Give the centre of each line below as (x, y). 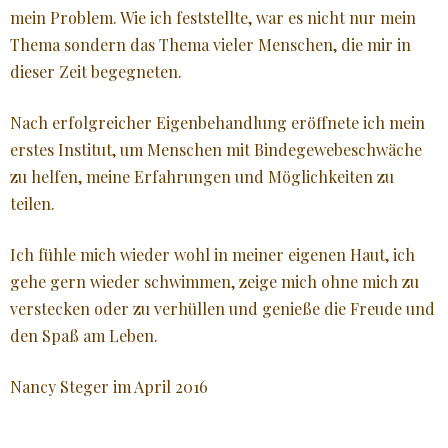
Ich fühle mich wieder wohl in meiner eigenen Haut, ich (212, 254)
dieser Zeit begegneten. (96, 71)
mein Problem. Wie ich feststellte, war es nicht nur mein (213, 17)
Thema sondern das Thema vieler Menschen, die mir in (210, 44)
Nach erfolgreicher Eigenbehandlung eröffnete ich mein (217, 122)
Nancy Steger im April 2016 (109, 386)
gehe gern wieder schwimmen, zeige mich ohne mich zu (214, 281)
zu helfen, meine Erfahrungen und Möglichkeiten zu (202, 176)
